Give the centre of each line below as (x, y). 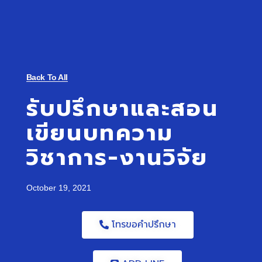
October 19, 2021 (58, 188)
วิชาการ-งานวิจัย (117, 158)
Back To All (47, 77)
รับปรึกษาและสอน (122, 109)
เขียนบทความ (100, 133)
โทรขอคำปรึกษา (144, 225)
